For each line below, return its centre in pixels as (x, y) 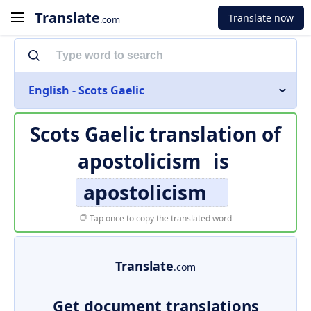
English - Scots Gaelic (86, 90)
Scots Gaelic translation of (155, 134)
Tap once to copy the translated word (160, 218)
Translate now (261, 17)
